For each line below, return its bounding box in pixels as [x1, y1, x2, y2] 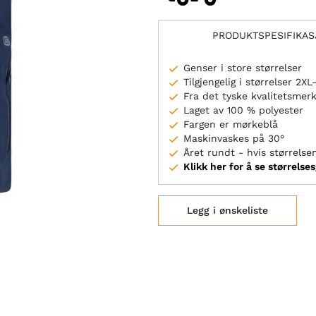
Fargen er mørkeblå [183, 118, 278, 130]
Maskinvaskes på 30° [183, 132, 284, 144]
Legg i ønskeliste [187, 204, 268, 216]
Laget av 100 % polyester [183, 104, 303, 116]
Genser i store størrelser [183, 61, 302, 73]
